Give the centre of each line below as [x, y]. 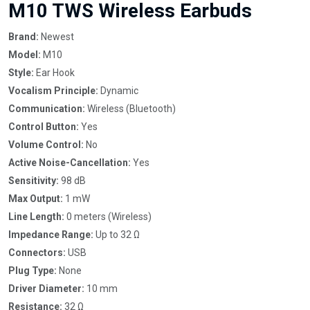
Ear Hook [54, 73]
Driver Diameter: [46, 289]
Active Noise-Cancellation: [70, 163]
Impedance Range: [51, 235]
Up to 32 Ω [117, 235]
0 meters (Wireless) [108, 217]
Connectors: [37, 253]
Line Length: [36, 217]
